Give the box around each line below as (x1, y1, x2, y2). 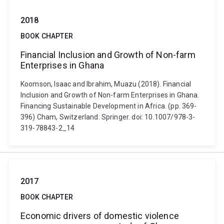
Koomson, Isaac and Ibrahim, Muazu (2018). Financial (20, 80, 191, 88)
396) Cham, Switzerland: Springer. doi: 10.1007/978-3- (20, 113, 195, 121)
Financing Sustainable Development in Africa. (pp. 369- (20, 102, 197, 110)
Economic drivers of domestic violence (20, 210, 179, 221)
